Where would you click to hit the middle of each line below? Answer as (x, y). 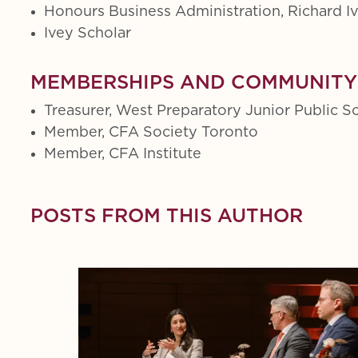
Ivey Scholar (88, 33)
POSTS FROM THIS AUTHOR (167, 216)
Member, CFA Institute (123, 154)
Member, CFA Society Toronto (151, 132)
